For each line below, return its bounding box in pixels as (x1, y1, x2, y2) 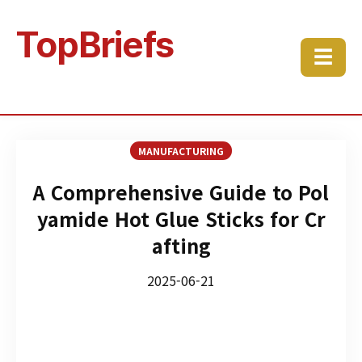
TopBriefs (16, 23, 174, 66)
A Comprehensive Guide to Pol (33, 178, 329, 206)
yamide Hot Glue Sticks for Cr (36, 204, 326, 233)
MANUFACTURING (138, 144, 224, 158)
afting (151, 231, 211, 259)
